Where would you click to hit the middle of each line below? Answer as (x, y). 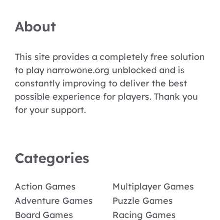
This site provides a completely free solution (110, 56)
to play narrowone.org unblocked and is (100, 70)
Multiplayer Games (153, 186)
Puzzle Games (143, 200)
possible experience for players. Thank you (106, 96)
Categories (52, 158)
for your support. (50, 110)
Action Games (45, 186)
